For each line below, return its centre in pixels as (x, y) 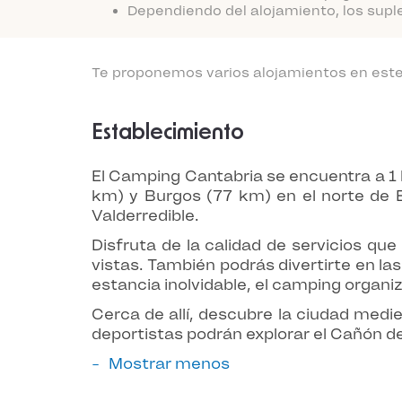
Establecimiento (168, 133)
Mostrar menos (169, 363)
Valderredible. (145, 215)
